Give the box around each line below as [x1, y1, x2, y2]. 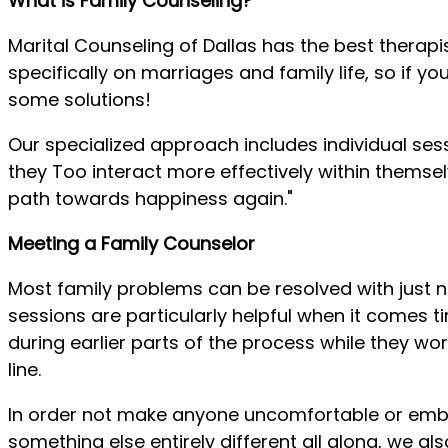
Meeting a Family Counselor [8, 230, 255, 256]
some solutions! [8, 86, 151, 112]
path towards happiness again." [8, 185, 293, 211]
